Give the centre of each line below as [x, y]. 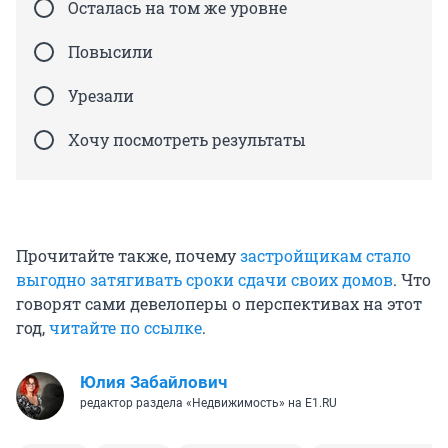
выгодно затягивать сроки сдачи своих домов [204, 279]
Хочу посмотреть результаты [187, 139]
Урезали [101, 95]
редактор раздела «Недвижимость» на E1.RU [208, 402]
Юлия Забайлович [153, 381]
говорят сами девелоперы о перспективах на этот [219, 303]
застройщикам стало [325, 255]
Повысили [110, 51]
